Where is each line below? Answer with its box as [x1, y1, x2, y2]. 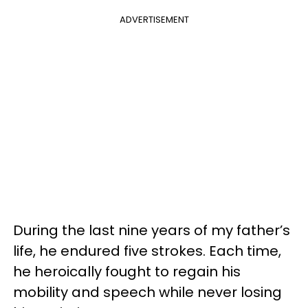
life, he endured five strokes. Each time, [13, 241, 281, 261]
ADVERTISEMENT [119, 12, 189, 26]
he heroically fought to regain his [13, 261, 241, 281]
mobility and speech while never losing [13, 282, 282, 302]
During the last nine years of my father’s [13, 220, 290, 240]
